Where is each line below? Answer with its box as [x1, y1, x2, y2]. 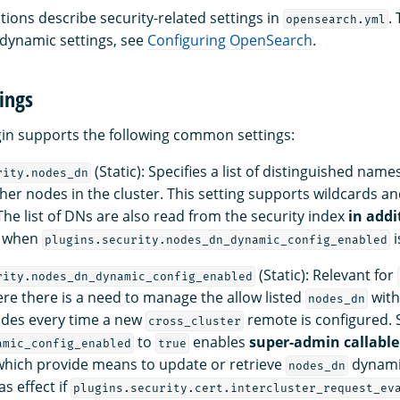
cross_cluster [147, 313, 241, 328]
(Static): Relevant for [254, 264, 397, 285]
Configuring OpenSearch [147, 29, 312, 50]
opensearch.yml [285, 12, 386, 26]
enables [188, 331, 249, 352]
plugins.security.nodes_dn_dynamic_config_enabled [44, 232, 387, 246]
